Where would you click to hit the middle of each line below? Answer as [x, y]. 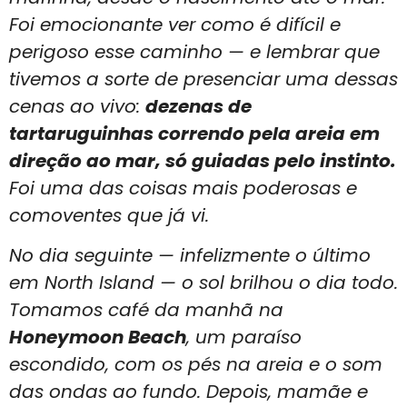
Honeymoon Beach [98, 338]
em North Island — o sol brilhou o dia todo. [203, 283]
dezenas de [199, 106]
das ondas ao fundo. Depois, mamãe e [189, 392]
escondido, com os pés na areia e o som [196, 365]
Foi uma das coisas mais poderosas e [183, 188]
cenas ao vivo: [77, 106]
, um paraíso [244, 338]
